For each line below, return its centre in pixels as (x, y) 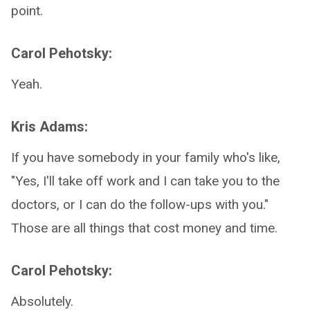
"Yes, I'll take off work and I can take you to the (145, 181)
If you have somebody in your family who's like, (146, 157)
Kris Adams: (49, 127)
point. (27, 11)
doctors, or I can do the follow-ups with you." (140, 204)
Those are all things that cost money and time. (144, 228)
